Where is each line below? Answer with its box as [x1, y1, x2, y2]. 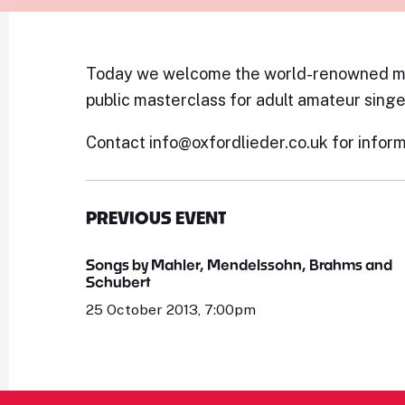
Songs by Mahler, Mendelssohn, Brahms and [86, 256, 393, 273]
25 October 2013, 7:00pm [86, 301, 257, 318]
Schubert [86, 273, 152, 290]
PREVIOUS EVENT [86, 208, 227, 228]
